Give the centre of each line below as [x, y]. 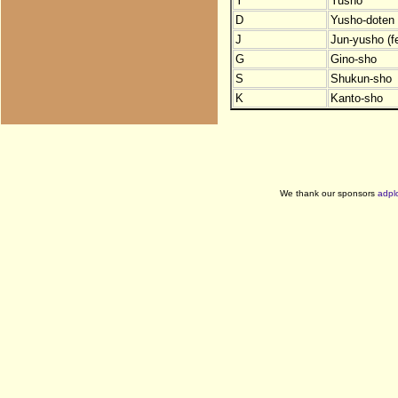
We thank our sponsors [329, 193]
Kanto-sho [356, 98]
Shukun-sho [361, 78]
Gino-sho [353, 59]
